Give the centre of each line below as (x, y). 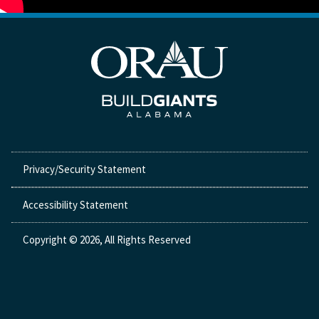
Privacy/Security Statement (84, 169)
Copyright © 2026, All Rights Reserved (107, 240)
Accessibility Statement (75, 205)
